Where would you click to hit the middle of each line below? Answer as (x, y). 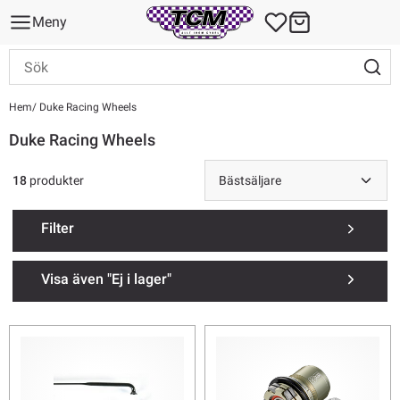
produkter (55, 180)
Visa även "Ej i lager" (106, 279)
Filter (58, 229)
